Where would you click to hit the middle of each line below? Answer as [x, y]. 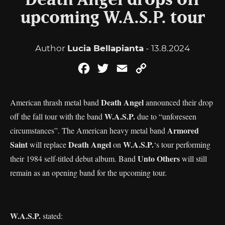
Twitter [125, 68]
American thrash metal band [55, 102]
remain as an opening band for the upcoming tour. [88, 173]
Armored [183, 130]
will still [193, 158]
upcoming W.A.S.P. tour [113, 18]
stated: [53, 216]
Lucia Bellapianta [105, 48]
